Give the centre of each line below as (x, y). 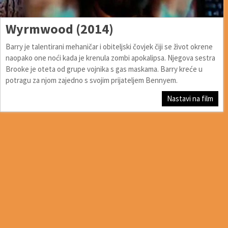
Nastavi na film (190, 98)
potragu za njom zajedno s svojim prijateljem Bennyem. (92, 80)
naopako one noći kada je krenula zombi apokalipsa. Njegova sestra (110, 58)
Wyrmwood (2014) (60, 28)
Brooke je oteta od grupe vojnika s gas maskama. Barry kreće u (104, 69)
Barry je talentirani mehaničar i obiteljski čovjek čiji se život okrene (109, 46)
